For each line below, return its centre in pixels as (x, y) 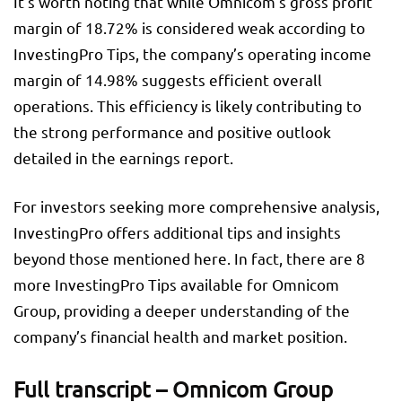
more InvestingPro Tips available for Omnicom (176, 284)
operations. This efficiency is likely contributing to (188, 106)
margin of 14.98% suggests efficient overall (168, 80)
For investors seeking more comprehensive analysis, (197, 206)
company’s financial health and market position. (180, 336)
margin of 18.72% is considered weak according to (189, 28)
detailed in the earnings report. (123, 158)
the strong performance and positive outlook (172, 132)
